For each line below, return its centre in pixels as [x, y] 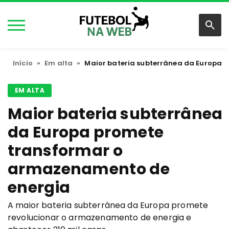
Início [23, 63]
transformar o [65, 151]
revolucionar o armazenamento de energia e [100, 217]
